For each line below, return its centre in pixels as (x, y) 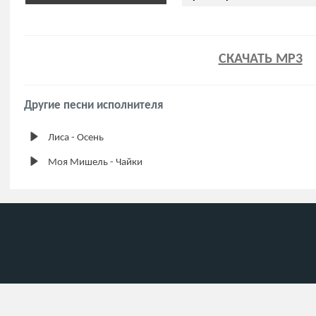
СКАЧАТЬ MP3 (260, 59)
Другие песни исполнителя (93, 105)
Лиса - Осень (76, 138)
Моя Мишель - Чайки (95, 163)
